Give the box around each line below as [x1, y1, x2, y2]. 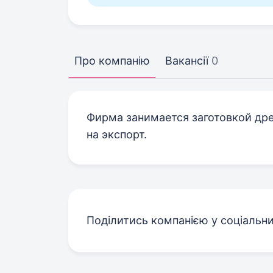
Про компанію [74, 54, 150, 67]
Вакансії [165, 54, 208, 67]
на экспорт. [87, 128, 147, 141]
